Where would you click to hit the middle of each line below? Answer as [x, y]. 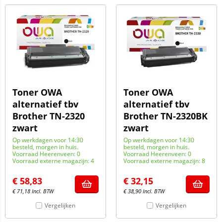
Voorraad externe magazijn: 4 [53, 161]
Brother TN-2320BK [166, 116]
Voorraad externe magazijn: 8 [164, 161]
